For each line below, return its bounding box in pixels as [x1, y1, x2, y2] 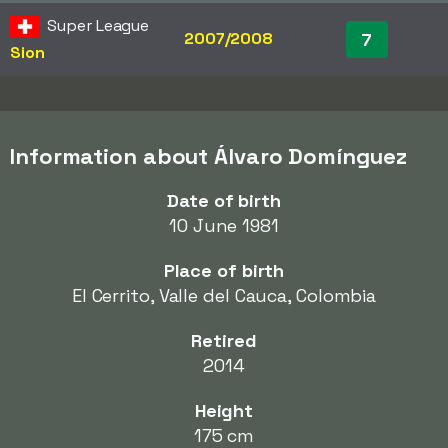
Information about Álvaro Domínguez [10, 142, 407, 170]
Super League [47, 15, 150, 36]
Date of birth [167, 189, 281, 212]
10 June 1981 [169, 214, 279, 237]
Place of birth [163, 259, 285, 282]
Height [194, 399, 254, 422]
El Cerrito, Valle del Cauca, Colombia [71, 284, 377, 307]
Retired [191, 329, 257, 352]
